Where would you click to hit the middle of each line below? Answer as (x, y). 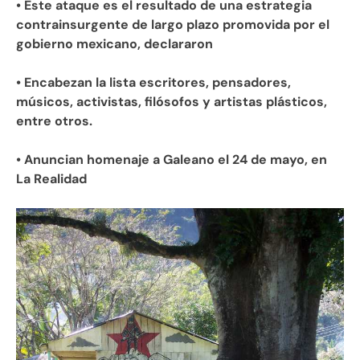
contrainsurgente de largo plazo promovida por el (173, 24)
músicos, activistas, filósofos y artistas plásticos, (172, 101)
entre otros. (54, 121)
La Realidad (51, 178)
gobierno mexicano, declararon (115, 43)
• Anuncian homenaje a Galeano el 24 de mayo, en (172, 159)
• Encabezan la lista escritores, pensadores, (153, 82)
